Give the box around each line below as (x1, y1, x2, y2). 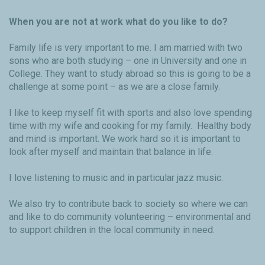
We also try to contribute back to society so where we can (9, 198, 248, 210)
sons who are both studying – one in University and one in (9, 55, 247, 67)
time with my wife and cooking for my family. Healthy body (9, 120, 251, 132)
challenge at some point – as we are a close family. (9, 81, 220, 93)
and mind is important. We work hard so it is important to (9, 133, 241, 145)
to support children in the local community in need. (9, 224, 215, 236)
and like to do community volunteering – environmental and (9, 211, 251, 223)
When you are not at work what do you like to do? (9, 16, 228, 28)
